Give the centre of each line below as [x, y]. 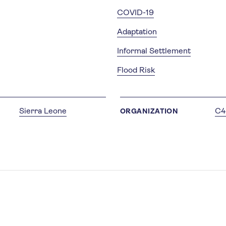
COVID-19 [135, 12]
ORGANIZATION [149, 111]
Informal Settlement [154, 50]
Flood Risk [136, 70]
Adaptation [137, 31]
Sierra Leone [43, 110]
